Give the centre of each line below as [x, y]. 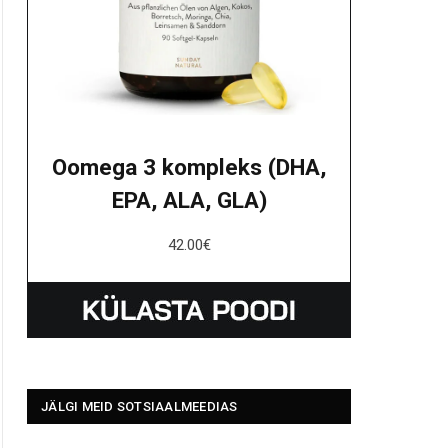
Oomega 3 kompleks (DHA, [189, 167]
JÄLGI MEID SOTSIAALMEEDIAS [139, 407]
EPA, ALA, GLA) [189, 200]
